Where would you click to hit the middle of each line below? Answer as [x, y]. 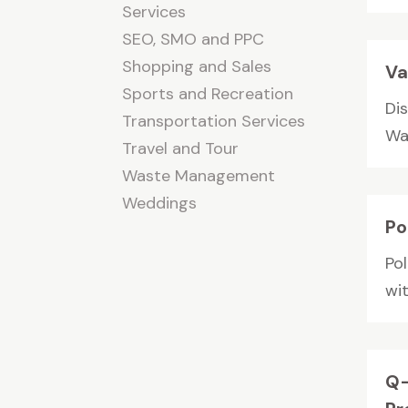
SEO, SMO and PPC [194, 39]
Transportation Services [214, 121]
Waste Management [199, 175]
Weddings [160, 203]
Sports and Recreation [208, 93]
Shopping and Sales [197, 66]
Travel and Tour [181, 148]
